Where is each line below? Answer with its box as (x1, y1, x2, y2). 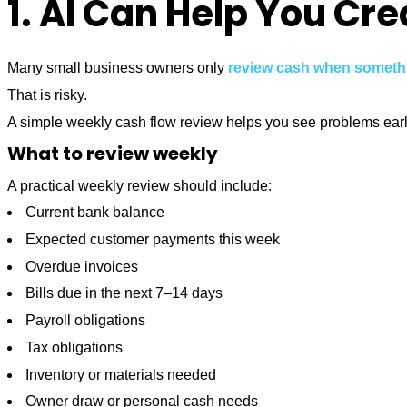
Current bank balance (25, 204, 164, 221)
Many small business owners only (7, 60, 228, 76)
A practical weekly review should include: (7, 177, 272, 194)
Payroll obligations (25, 313, 145, 329)
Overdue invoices (25, 258, 138, 274)
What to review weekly (7, 141, 218, 167)
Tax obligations (25, 339, 123, 355)
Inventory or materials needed (25, 366, 216, 382)
